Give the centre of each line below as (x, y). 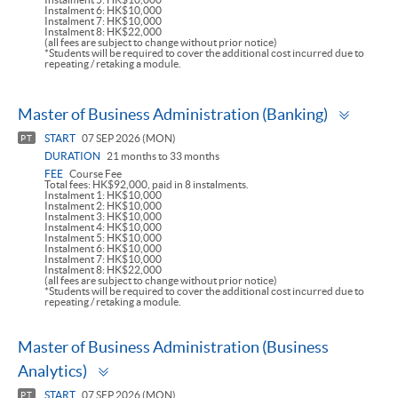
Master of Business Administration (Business (173, 347)
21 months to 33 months (162, 156)
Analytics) (52, 371)
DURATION (72, 156)
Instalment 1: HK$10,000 (103, 195)
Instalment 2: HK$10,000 (103, 206)
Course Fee (95, 174)
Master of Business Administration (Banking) (173, 115)
